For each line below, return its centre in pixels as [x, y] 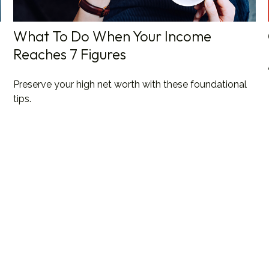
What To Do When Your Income [113, 36]
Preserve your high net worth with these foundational [130, 85]
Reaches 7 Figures [70, 54]
